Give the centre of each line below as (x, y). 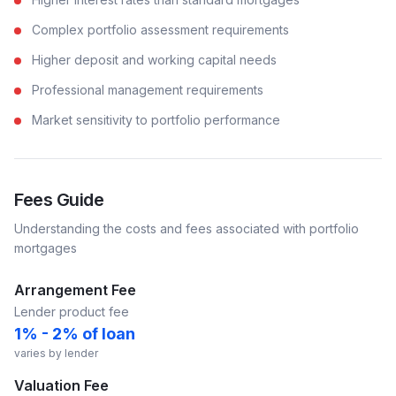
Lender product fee (72, 312)
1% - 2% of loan (75, 334)
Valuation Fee (61, 385)
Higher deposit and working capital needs (154, 60)
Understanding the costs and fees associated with (162, 228)
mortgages (46, 248)
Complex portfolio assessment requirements (160, 30)
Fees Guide (59, 200)
